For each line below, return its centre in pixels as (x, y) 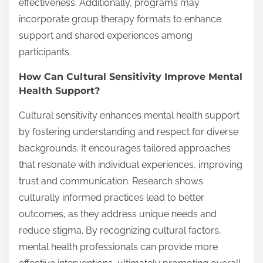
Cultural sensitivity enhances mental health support (129, 115)
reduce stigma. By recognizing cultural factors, (120, 230)
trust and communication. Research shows (111, 181)
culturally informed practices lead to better (112, 197)
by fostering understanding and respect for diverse (129, 131)
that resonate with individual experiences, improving (131, 164)
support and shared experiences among (106, 35)
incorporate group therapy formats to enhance (120, 19)
